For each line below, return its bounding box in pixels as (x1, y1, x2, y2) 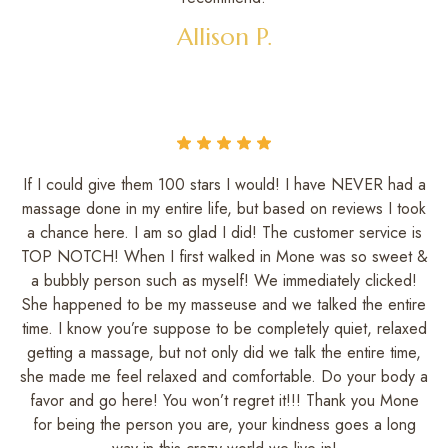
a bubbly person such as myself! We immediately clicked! (31, 268, 417, 292)
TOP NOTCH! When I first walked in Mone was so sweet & (20, 244, 428, 268)
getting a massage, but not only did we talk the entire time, (27, 340, 421, 364)
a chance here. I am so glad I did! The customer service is (26, 220, 422, 244)
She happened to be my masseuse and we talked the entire (22, 292, 426, 316)
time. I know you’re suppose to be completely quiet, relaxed (21, 316, 427, 340)
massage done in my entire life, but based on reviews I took (22, 196, 426, 220)
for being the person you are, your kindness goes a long (32, 412, 416, 436)
